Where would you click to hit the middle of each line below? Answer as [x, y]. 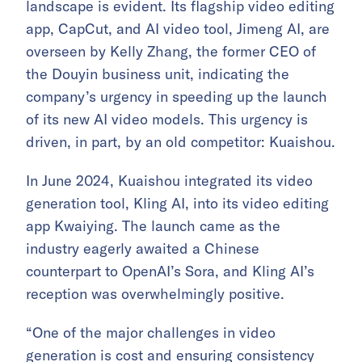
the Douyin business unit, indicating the [158, 74]
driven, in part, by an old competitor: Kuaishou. [181, 142]
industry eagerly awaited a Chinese [143, 249]
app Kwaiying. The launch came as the [153, 226]
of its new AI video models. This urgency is [167, 120]
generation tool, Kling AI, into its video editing [177, 204]
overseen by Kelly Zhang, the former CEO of [171, 52]
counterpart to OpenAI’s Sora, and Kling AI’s [170, 271]
